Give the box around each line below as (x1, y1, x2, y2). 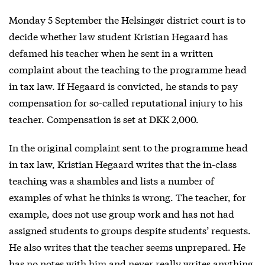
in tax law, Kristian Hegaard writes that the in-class (9, 156, 237, 170)
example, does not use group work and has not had (9, 206, 234, 220)
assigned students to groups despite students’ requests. (9, 222, 251, 237)
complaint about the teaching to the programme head (9, 62, 247, 76)
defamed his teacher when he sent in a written (9, 45, 213, 59)
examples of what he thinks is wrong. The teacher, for (9, 189, 246, 203)
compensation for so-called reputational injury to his (9, 95, 243, 109)
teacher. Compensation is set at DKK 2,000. (9, 111, 199, 125)
